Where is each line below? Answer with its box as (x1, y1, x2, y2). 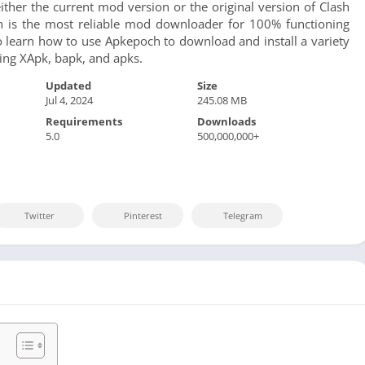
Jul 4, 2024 (45, 92, 93, 108)
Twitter (24, 209, 55, 222)
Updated (45, 77, 91, 93)
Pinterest (124, 209, 162, 222)
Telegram (223, 209, 262, 222)
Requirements (45, 113, 122, 129)
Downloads (197, 113, 257, 129)
